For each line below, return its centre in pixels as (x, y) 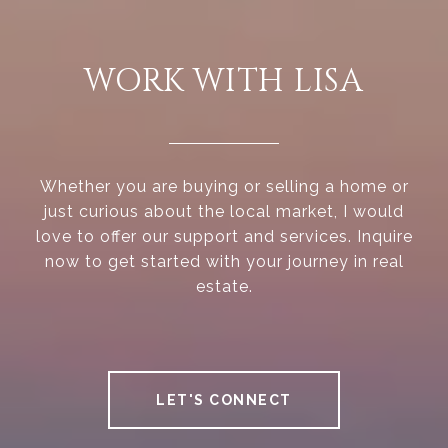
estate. (224, 287)
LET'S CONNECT (224, 400)
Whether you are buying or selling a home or (224, 187)
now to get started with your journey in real (224, 262)
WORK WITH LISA (224, 82)
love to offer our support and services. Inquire (224, 237)
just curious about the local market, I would (224, 212)
